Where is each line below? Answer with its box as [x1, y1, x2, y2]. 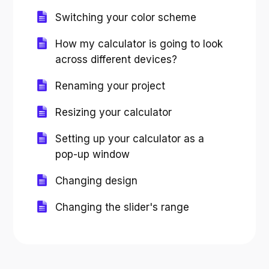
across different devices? [55, 53, 178, 65]
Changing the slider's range [55, 201, 190, 213]
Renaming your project [55, 79, 166, 92]
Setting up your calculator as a [55, 132, 205, 145]
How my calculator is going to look [55, 37, 223, 50]
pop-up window [55, 148, 130, 160]
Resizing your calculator [55, 106, 172, 118]
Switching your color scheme [55, 11, 197, 23]
